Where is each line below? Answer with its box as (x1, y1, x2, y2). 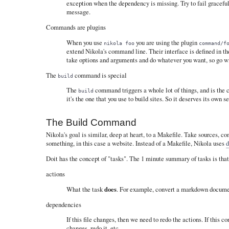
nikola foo (103, 39, 134, 46)
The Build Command (45, 117, 136, 128)
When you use (66, 37, 104, 47)
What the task (66, 184, 104, 194)
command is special (73, 70, 127, 80)
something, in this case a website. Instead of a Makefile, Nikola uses (45, 139, 226, 148)
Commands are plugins (45, 22, 106, 32)
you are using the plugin (134, 37, 199, 47)
